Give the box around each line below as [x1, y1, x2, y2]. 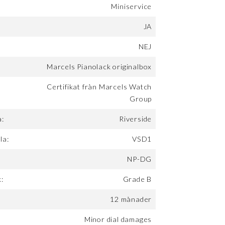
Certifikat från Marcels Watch [47, 82, 152, 91]
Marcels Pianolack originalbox [47, 62, 152, 71]
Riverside [119, 115, 152, 124]
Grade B [123, 175, 152, 184]
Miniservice [111, 2, 152, 11]
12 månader [110, 195, 152, 204]
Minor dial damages [84, 215, 152, 224]
